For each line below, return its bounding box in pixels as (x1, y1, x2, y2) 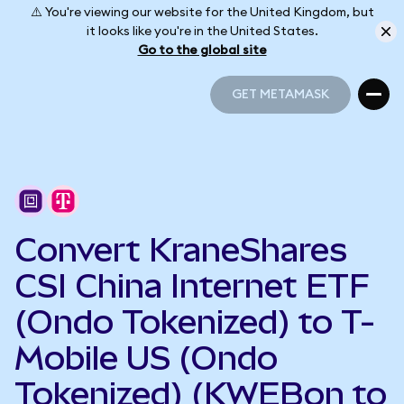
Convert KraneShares (14, 231, 347, 269)
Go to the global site (137, 43, 267, 57)
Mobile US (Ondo (14, 339, 278, 377)
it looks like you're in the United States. (86, 24, 318, 38)
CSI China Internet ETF (14, 267, 370, 305)
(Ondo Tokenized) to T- (14, 303, 375, 341)
